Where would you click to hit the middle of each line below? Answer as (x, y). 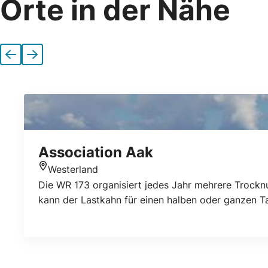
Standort (58, 178)
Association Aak (96, 152)
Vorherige (37, 60)
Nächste (55, 60)
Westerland (73, 169)
